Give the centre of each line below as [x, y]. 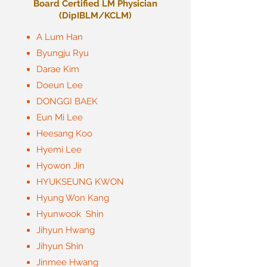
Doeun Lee [60, 85]
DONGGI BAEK [68, 101]
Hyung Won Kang [73, 198]
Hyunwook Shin [70, 214]
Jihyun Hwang [66, 230]
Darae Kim [58, 69]
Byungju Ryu [63, 53]
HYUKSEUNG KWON [80, 182]
